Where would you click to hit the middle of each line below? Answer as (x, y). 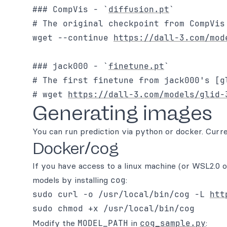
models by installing (71, 180)
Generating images (122, 113)
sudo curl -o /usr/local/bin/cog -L (121, 194)
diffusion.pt (139, 9)
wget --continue (73, 38)
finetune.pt (136, 66)
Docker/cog (75, 148)
